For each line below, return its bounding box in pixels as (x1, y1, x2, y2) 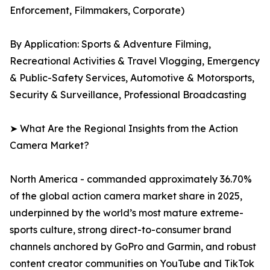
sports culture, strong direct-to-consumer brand (10, 224, 231, 236)
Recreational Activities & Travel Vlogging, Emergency (10, 55, 260, 67)
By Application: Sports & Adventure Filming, (10, 38, 211, 51)
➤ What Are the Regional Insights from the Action (10, 122, 238, 135)
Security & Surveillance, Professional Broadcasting (10, 89, 246, 101)
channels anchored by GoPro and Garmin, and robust (10, 240, 256, 253)
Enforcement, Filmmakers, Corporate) (10, 4, 184, 17)
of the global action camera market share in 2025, (10, 190, 242, 202)
